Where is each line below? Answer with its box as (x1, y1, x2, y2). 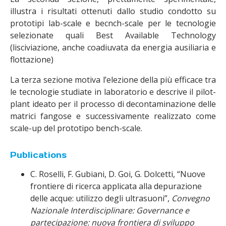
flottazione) (10, 54, 53, 65)
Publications (10, 150, 67, 160)
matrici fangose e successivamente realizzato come (10, 110, 216, 122)
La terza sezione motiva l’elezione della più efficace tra (10, 74, 216, 85)
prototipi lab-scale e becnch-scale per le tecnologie (10, 18, 216, 29)
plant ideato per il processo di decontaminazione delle (10, 98, 216, 109)
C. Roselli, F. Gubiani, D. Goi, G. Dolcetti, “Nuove (30, 168, 205, 180)
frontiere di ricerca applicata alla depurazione (30, 181, 202, 192)
